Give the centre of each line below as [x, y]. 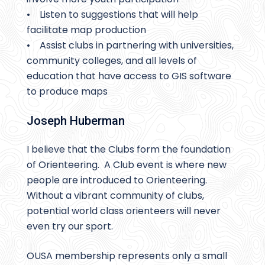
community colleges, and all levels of [112, 61]
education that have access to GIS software [129, 76]
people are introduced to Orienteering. [118, 180]
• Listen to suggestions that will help [112, 15]
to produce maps [67, 92]
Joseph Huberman [76, 121]
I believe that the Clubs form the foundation [129, 150]
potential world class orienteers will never [124, 211]
